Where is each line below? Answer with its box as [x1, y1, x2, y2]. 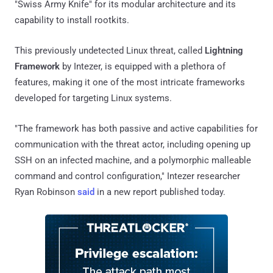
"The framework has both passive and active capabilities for [15, 122, 258, 134]
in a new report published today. [94, 186, 225, 197]
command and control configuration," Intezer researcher [15, 170, 240, 182]
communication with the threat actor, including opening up [15, 138, 250, 150]
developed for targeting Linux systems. [15, 92, 172, 104]
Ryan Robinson [15, 186, 77, 197]
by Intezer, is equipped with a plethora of [60, 60, 225, 72]
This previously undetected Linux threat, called [15, 44, 205, 56]
